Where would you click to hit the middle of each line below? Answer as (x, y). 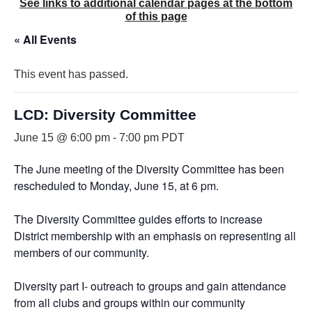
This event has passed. (71, 74)
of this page (156, 16)
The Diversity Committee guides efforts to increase (138, 219)
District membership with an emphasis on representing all (155, 235)
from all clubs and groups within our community (130, 302)
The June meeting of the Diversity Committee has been (149, 169)
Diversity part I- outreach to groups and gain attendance (150, 286)
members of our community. (81, 252)
